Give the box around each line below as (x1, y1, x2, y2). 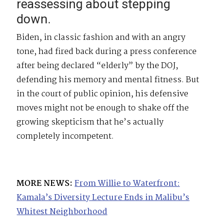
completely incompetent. (17, 129, 114, 143)
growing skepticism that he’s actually (17, 115, 164, 129)
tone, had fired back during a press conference (17, 45, 197, 58)
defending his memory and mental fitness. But (17, 73, 200, 87)
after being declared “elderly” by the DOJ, (17, 59, 179, 73)
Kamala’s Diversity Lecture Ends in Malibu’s (17, 191, 190, 204)
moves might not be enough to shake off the (17, 101, 189, 115)
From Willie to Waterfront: (74, 177, 180, 190)
